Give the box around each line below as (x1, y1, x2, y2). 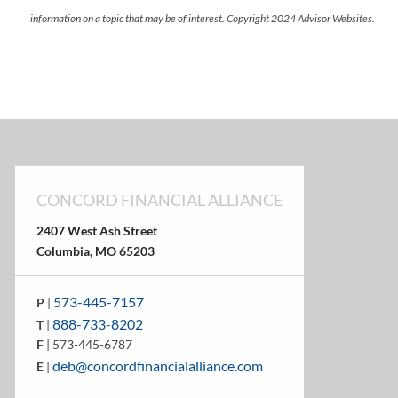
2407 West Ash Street (36, 222, 158, 238)
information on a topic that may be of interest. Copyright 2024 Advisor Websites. (30, 12, 376, 26)
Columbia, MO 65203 (36, 243, 155, 259)
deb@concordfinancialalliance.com (52, 357, 264, 375)
